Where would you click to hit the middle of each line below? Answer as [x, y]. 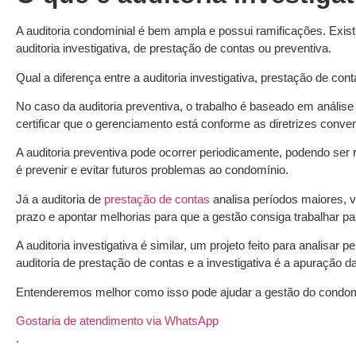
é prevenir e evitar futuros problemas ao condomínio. [154, 170]
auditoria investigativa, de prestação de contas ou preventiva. [175, 48]
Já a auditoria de [60, 199]
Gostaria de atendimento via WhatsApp [117, 320]
